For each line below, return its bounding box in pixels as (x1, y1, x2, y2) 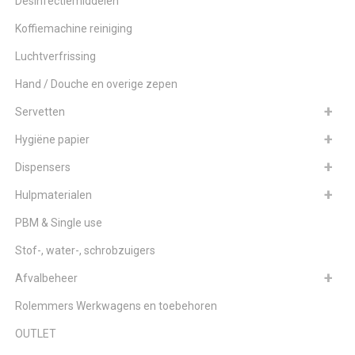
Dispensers (15, 160, 71, 174)
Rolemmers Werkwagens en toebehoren (15, 299, 217, 312)
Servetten (15, 105, 65, 118)
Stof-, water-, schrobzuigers (15, 243, 155, 257)
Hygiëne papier (15, 132, 90, 146)
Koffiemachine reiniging (15, 21, 132, 35)
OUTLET (15, 326, 56, 340)
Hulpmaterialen (15, 188, 92, 201)
